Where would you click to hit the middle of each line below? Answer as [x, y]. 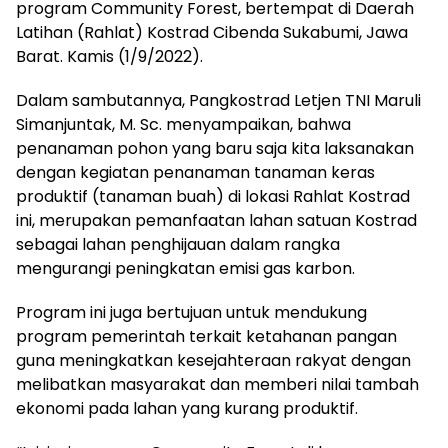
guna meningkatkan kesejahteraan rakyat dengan [213, 361]
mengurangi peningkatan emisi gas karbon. [185, 269]
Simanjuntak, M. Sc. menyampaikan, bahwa [183, 125]
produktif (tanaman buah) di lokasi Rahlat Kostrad [213, 197]
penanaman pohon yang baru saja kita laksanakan [215, 149]
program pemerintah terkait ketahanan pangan [206, 337]
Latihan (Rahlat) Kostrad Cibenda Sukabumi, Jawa [212, 33]
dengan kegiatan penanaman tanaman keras [195, 173]
